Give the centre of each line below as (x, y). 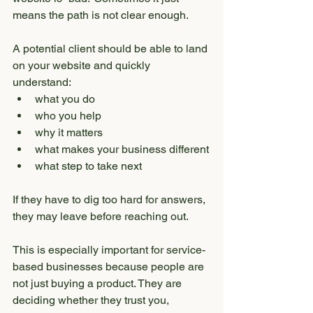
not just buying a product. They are (99, 283)
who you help (68, 116)
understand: (42, 82)
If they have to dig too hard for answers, (110, 199)
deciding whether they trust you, (92, 300)
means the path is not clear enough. (101, 15)
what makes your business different (122, 149)
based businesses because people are (110, 267)
